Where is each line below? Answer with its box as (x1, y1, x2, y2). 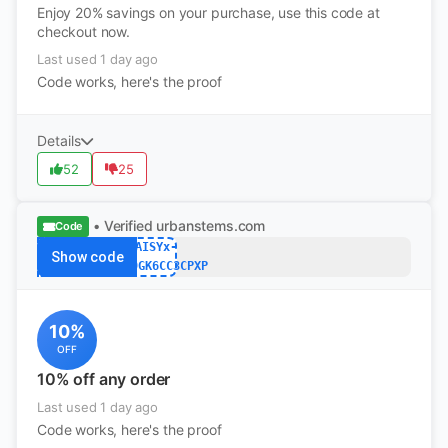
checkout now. (37, 23, 130, 40)
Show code (50, 249, 124, 265)
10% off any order (37, 369, 171, 389)
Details (37, 132, 81, 149)
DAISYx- (127, 240, 177, 254)
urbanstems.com (156, 217, 266, 234)
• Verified (93, 217, 153, 234)
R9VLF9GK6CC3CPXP (96, 259, 208, 273)
